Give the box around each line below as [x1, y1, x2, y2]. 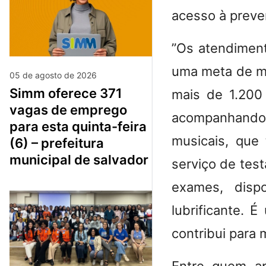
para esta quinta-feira [9, 119, 147, 135]
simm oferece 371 [9, 85, 18, 102]
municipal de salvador [9, 152, 148, 168]
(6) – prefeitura [9, 135, 104, 151]
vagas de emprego [9, 102, 127, 118]
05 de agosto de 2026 [9, 70, 97, 81]
